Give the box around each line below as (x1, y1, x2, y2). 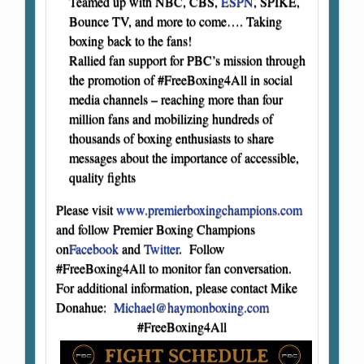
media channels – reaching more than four (69, 89, 283, 107)
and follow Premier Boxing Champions (56, 219, 255, 237)
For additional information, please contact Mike (56, 278, 297, 296)
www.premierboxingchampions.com (116, 200, 302, 218)
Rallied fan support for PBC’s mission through (69, 50, 305, 68)
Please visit (56, 200, 116, 218)
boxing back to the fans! (69, 31, 192, 49)
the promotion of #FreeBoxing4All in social (69, 70, 292, 88)
